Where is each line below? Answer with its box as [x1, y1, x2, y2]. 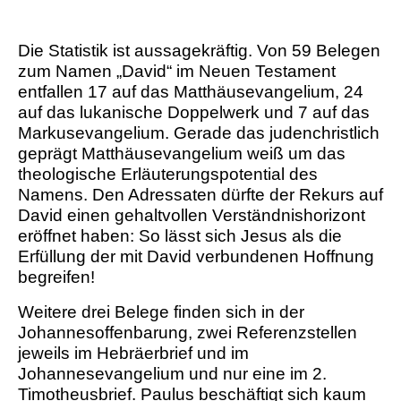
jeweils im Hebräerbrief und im [18, 344, 249, 363]
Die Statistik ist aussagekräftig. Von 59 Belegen [18, 41, 380, 61]
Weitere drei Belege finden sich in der [18, 303, 304, 322]
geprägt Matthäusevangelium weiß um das [18, 144, 346, 164]
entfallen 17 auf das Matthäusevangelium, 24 [18, 82, 363, 102]
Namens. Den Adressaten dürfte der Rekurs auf [18, 185, 383, 205]
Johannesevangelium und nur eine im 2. [18, 364, 327, 384]
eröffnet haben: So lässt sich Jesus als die [18, 226, 342, 246]
